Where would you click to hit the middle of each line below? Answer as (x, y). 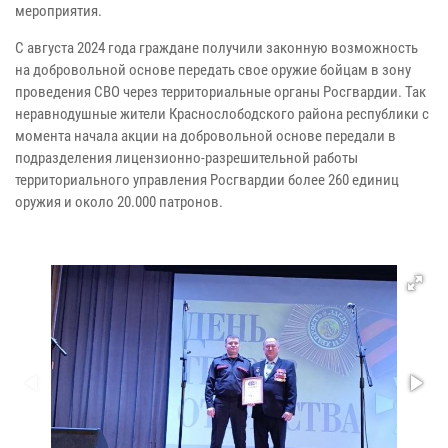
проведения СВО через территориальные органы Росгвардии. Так (220, 92)
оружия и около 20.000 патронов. (119, 202)
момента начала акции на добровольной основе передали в (205, 136)
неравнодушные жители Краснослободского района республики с (222, 114)
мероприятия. (58, 11)
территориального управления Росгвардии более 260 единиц (207, 180)
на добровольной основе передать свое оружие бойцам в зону (213, 70)
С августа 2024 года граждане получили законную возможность (216, 48)
